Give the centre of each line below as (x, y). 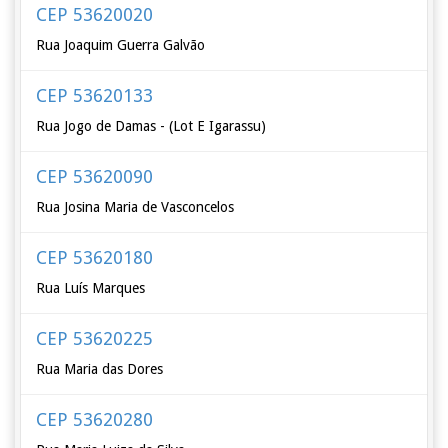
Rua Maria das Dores (100, 369)
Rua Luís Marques (91, 288)
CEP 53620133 (95, 95)
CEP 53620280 (95, 419)
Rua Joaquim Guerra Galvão (121, 45)
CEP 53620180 (95, 257)
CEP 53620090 (95, 176)
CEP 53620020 (95, 14)
